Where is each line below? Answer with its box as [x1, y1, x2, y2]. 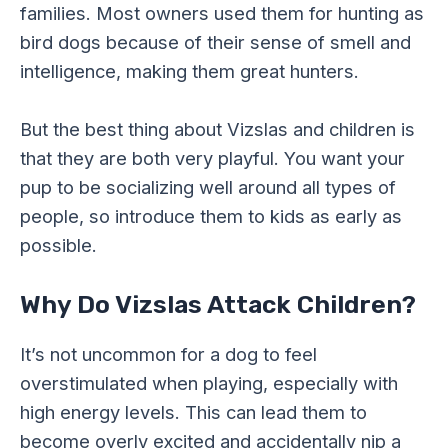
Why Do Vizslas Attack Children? [20, 290, 416, 320]
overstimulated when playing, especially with [20, 372, 398, 395]
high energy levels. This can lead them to [20, 401, 367, 424]
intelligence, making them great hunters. [20, 59, 359, 82]
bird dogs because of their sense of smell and [20, 30, 411, 53]
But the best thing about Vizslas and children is [20, 118, 415, 141]
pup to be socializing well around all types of [20, 176, 396, 199]
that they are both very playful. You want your [20, 147, 405, 170]
